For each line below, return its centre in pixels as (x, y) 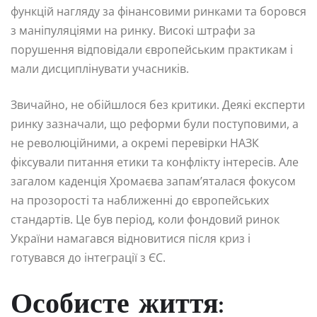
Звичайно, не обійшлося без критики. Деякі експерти (158, 104)
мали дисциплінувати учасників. (100, 68)
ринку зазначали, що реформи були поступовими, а (155, 123)
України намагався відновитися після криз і (131, 238)
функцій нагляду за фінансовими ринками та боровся (158, 11)
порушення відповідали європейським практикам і (152, 49)
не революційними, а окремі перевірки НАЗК (135, 143)
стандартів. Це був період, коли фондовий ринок (145, 219)
